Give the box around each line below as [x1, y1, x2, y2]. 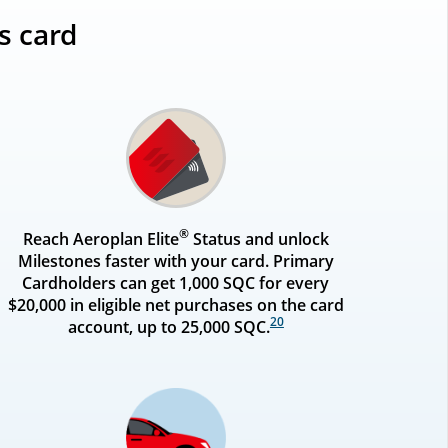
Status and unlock [188, 227, 329, 250]
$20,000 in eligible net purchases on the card [7, 293, 344, 316]
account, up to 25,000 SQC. [67, 315, 270, 338]
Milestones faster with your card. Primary [17, 249, 334, 272]
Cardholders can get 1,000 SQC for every [22, 271, 330, 294]
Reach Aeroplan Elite [22, 227, 179, 250]
